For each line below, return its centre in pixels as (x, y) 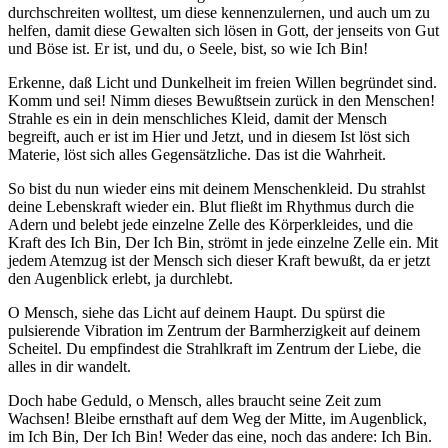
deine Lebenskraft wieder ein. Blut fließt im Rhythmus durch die (211, 207)
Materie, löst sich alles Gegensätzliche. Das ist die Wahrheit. (197, 155)
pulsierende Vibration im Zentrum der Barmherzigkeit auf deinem (214, 331)
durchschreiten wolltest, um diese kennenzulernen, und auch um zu (219, 13)
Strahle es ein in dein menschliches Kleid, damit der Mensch (197, 119)
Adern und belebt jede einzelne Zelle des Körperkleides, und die (210, 225)
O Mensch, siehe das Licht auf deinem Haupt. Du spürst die (196, 313)
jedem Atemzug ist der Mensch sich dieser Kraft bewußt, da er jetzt (219, 261)
